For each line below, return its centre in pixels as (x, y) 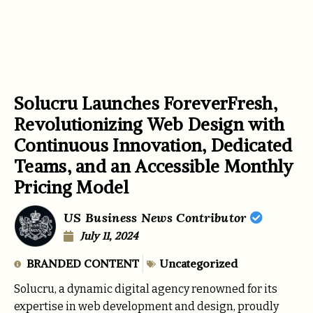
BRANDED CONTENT (83, 264)
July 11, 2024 (109, 235)
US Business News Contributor (157, 217)
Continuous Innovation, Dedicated (153, 145)
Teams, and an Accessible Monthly (154, 166)
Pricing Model (71, 187)
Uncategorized (198, 264)
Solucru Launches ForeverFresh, (146, 103)
